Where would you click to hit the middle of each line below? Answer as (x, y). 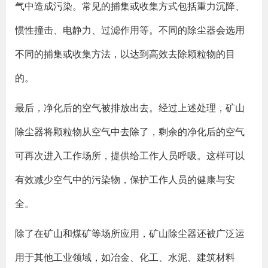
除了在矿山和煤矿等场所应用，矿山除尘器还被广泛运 (130, 233)
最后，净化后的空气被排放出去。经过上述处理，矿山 (130, 108)
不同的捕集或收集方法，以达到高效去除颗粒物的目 (125, 54)
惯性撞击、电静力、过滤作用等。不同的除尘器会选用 (130, 30)
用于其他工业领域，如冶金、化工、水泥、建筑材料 (125, 257)
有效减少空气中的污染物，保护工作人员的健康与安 (125, 179)
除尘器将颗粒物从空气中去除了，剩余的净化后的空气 (130, 132)
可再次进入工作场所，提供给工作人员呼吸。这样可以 (130, 156)
